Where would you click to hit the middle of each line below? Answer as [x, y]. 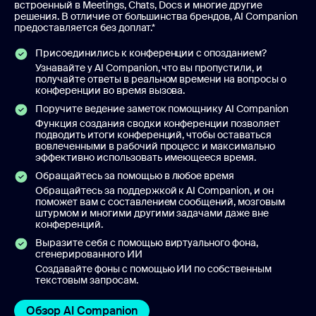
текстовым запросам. [87, 280]
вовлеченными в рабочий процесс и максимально [156, 146]
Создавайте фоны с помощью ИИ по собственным [154, 268]
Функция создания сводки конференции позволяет [158, 123]
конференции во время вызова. [110, 90]
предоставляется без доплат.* [85, 27]
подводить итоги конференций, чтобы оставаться [154, 134]
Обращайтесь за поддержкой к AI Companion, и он [155, 190]
